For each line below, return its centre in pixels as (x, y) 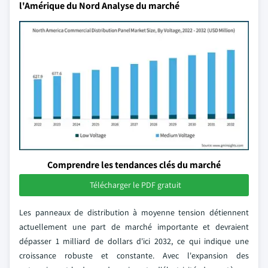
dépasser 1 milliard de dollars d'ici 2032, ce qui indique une (134, 241)
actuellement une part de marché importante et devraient (134, 227)
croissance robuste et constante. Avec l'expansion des (134, 255)
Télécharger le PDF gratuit (135, 185)
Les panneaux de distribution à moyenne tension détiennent (134, 212)
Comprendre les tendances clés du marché (134, 165)
